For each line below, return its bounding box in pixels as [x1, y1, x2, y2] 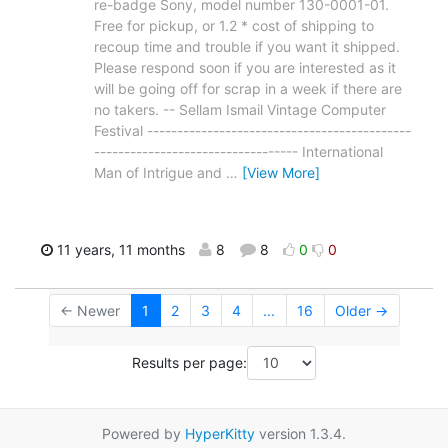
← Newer [60, 302, 120, 320]
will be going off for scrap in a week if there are [94, 80, 402, 98]
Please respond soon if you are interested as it [94, 59, 396, 77]
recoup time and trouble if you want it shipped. [94, 38, 400, 56]
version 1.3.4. [255, 424, 346, 442]
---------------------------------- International [94, 143, 383, 161]
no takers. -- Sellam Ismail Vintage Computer [94, 101, 386, 119]
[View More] [242, 164, 320, 182]
